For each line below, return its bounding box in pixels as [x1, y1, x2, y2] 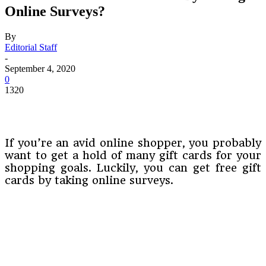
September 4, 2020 [5, 63, 75, 74]
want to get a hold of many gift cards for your [5, 148, 261, 161]
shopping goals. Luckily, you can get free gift [5, 161, 261, 174]
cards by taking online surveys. [5, 173, 173, 186]
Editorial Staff [5, 42, 57, 52]
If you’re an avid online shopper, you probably [5, 136, 261, 149]
